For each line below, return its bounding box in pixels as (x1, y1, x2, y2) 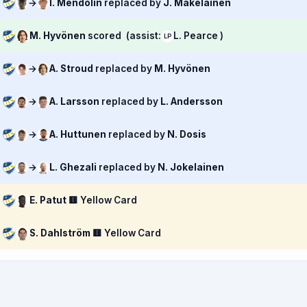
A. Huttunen (49, 129, 108, 140)
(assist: (126, 30, 161, 41)
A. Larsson (49, 96, 101, 107)
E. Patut (29, 195, 69, 206)
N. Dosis (167, 129, 206, 140)
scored (88, 30, 123, 41)
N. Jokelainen (158, 162, 224, 173)
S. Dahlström (29, 228, 93, 238)
